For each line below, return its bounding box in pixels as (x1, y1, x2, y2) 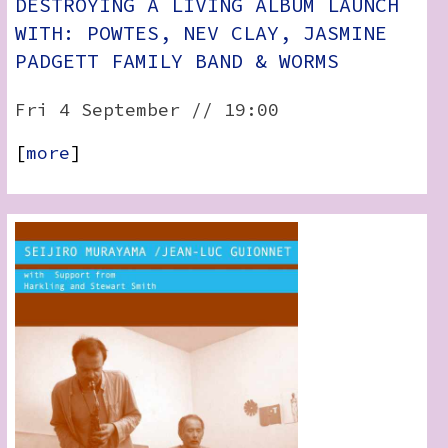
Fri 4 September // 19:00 (15, 98, 280, 122)
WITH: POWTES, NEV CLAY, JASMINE (15, 19, 388, 45)
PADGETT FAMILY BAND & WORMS (15, 47, 340, 73)
